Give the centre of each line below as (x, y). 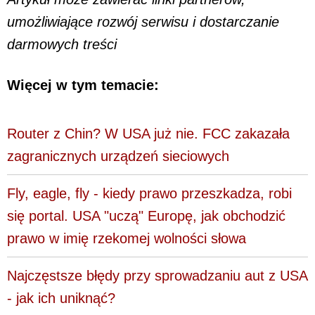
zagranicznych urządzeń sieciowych (118, 156)
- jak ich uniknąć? (61, 298)
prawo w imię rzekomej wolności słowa (127, 238)
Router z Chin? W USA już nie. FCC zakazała (148, 133)
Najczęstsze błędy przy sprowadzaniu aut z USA (157, 275)
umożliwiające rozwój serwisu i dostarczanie (143, 21)
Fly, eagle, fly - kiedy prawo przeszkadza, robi (149, 193)
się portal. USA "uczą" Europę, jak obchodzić (146, 216)
